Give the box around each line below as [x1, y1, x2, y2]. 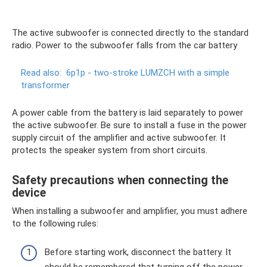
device [12, 186, 46, 200]
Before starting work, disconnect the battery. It [45, 247, 231, 258]
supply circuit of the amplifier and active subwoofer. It [12, 132, 226, 143]
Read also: [21, 67, 61, 78]
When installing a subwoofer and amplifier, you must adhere [12, 205, 247, 216]
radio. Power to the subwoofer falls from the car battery [12, 39, 237, 51]
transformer [21, 79, 70, 91]
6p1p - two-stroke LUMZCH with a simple [66, 67, 229, 78]
